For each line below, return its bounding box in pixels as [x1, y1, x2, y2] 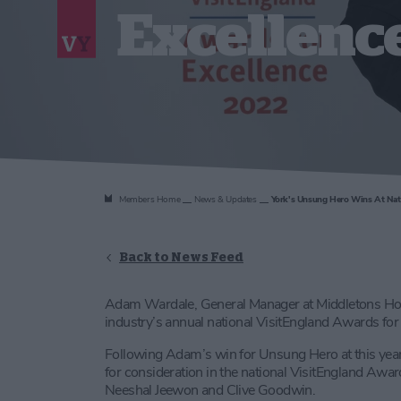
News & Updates [194, 192, 257, 206]
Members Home [119, 192, 181, 206]
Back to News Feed [119, 250, 243, 263]
